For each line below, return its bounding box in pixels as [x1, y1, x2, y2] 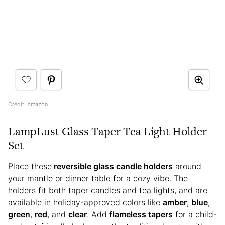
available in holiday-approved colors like [8, 197, 163, 208]
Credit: [8, 101, 27, 108]
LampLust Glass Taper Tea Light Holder [8, 123, 207, 140]
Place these [8, 161, 52, 172]
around [173, 161, 201, 172]
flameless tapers [109, 209, 173, 220]
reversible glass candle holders [52, 161, 173, 172]
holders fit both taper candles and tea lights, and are [8, 185, 207, 196]
